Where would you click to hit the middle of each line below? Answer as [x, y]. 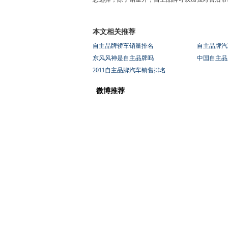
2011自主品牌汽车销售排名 [129, 70]
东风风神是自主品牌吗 [123, 58]
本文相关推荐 [114, 32]
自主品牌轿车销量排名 [123, 46]
